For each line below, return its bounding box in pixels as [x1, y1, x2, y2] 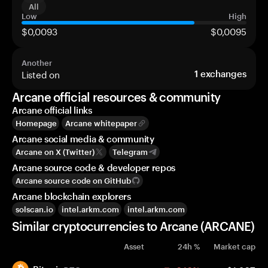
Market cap [214, 242, 255, 251]
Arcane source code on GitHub [16, 176, 131, 185]
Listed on [22, 66, 60, 81]
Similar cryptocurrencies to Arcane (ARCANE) [12, 219, 255, 233]
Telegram [112, 147, 148, 157]
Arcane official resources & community [12, 90, 221, 104]
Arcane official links [12, 105, 92, 115]
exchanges [200, 68, 246, 79]
